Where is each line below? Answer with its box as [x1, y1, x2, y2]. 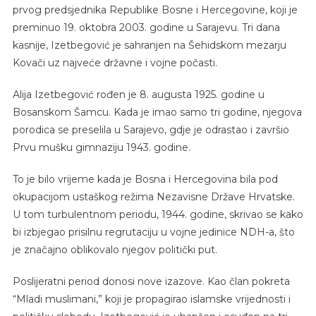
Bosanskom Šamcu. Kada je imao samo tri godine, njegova [12, 105, 302, 119]
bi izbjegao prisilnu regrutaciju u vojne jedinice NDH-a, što [12, 225, 295, 238]
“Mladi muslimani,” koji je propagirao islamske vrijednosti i [12, 292, 291, 305]
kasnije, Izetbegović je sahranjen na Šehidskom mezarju [12, 38, 286, 51]
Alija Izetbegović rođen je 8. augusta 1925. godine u [12, 87, 265, 101]
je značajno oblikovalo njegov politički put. [12, 243, 217, 256]
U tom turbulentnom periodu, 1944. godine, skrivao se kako [12, 207, 303, 221]
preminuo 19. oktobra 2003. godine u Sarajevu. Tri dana [12, 20, 280, 34]
